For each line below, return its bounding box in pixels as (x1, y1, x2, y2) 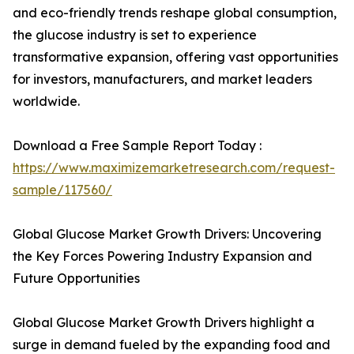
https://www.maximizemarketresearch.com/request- (13, 160, 335, 176)
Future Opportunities (13, 270, 140, 287)
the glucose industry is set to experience (13, 27, 257, 43)
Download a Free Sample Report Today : (13, 137, 262, 154)
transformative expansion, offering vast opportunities (13, 49, 338, 66)
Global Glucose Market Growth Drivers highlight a (13, 314, 314, 331)
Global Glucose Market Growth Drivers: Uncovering (13, 226, 322, 243)
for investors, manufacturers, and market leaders (13, 71, 312, 88)
